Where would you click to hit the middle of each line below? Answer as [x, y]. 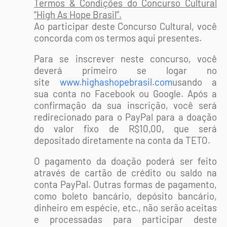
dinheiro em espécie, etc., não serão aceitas [125, 207]
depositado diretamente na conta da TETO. [122, 140]
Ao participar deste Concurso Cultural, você [125, 26]
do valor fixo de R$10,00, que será [125, 128]
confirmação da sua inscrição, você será [125, 105]
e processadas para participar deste [125, 219]
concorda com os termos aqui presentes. [118, 38]
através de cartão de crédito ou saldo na [125, 173]
